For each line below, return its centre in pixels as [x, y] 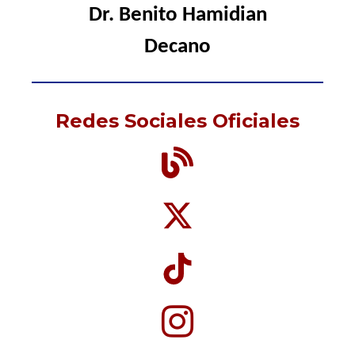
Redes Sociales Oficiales [177, 120]
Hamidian [224, 15]
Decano [177, 47]
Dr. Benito [135, 15]
